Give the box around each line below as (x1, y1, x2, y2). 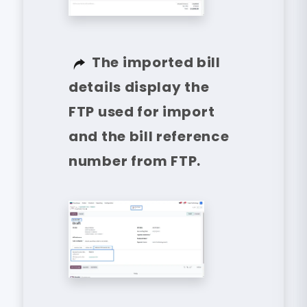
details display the (69, 77, 210, 97)
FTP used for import (69, 101, 215, 121)
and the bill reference (69, 126, 230, 146)
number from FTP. (69, 151, 201, 171)
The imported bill (92, 52, 221, 72)
